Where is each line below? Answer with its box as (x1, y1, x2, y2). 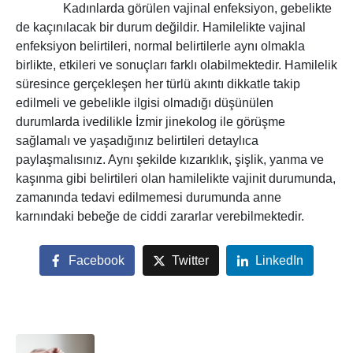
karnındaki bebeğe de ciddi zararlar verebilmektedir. (16, 210, 304, 224)
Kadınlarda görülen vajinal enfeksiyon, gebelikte (16, 2, 332, 16)
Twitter (171, 253, 209, 267)
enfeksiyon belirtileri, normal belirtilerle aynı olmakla (16, 39, 305, 54)
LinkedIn (255, 253, 304, 267)
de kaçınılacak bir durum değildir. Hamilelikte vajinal (16, 20, 306, 35)
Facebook (68, 253, 124, 267)
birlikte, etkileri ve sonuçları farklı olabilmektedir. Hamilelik (16, 58, 337, 72)
